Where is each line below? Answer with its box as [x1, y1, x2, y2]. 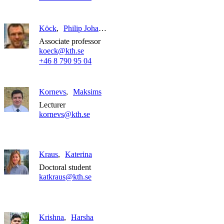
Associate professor [39, 37, 100, 46]
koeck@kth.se [39, 46, 84, 55]
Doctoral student [39, 163, 91, 171]
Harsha [71, 212, 93, 221]
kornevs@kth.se [39, 110, 90, 118]
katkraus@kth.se [39, 172, 91, 181]
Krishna [39, 212, 64, 221]
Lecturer [39, 100, 65, 109]
